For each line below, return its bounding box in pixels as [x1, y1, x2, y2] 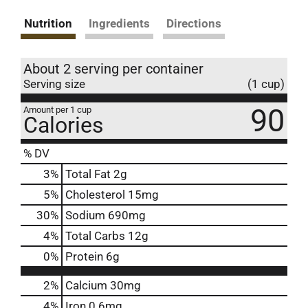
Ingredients [89, 16, 150, 30]
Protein [65, 249, 103, 263]
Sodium [65, 208, 105, 222]
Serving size [23, 76, 85, 91]
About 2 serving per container [23, 60, 203, 77]
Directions [166, 16, 221, 30]
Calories [23, 111, 104, 138]
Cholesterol [65, 187, 125, 201]
